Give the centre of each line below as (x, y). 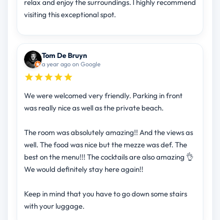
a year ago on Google (71, 64)
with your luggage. (54, 206)
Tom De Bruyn (64, 55)
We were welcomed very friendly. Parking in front (103, 96)
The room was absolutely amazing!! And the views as (108, 133)
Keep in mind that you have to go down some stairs (105, 194)
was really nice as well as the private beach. (94, 108)
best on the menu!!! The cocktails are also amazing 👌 (109, 157)
